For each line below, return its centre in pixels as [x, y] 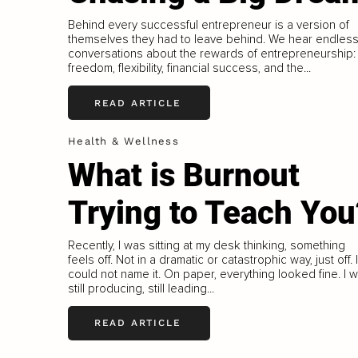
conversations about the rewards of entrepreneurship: [211, 54]
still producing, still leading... [141, 288]
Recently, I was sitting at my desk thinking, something [206, 245]
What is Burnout [183, 175]
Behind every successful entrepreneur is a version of [208, 25]
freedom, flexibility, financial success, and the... [189, 68]
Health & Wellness [123, 141]
